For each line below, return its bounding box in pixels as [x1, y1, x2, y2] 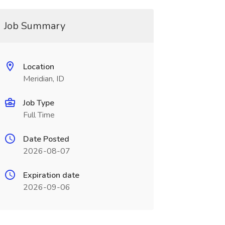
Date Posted [23, 134, 69, 145]
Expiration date [23, 170, 79, 181]
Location [23, 61, 54, 72]
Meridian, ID [23, 73, 64, 84]
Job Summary [4, 19, 65, 33]
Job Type [23, 97, 54, 108]
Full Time [23, 109, 55, 121]
